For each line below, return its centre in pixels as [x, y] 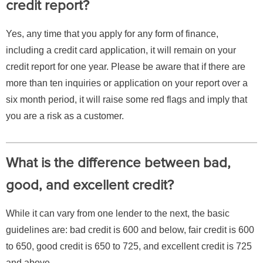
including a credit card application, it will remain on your [121, 50]
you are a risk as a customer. [65, 116]
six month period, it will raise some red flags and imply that [127, 100]
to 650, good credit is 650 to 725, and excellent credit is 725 [129, 247]
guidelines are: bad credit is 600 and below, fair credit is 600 [130, 230]
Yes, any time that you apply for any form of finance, [112, 34]
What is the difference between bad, [118, 163]
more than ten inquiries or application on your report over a [127, 83]
